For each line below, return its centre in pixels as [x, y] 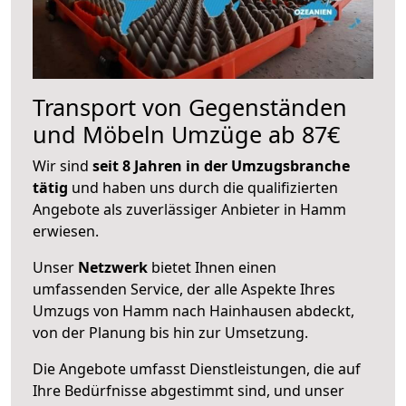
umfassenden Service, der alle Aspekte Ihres [184, 289]
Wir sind [63, 165]
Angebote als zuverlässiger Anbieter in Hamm [189, 209]
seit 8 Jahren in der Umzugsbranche [221, 165]
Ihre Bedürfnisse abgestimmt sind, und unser [188, 390]
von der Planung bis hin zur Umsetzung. [170, 332]
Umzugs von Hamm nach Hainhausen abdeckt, [193, 310]
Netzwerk [113, 267]
